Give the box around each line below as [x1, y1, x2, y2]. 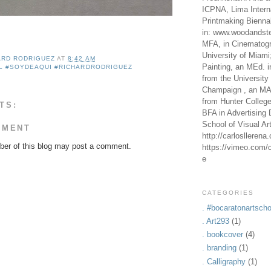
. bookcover [202, 230, 243, 240]
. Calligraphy [202, 256, 246, 266]
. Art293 [202, 216, 229, 226]
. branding [202, 243, 237, 253]
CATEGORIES [202, 189, 255, 196]
